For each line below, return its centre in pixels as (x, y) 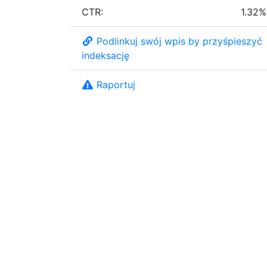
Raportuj (116, 84)
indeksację (105, 55)
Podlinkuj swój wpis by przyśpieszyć (179, 41)
